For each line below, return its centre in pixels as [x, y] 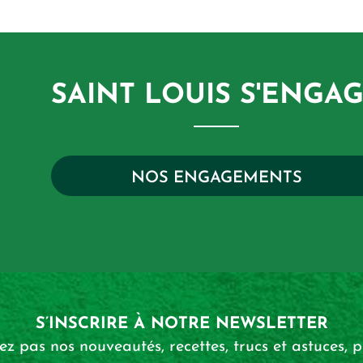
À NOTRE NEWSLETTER [231, 325]
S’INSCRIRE [84, 325]
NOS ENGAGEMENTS [216, 178]
